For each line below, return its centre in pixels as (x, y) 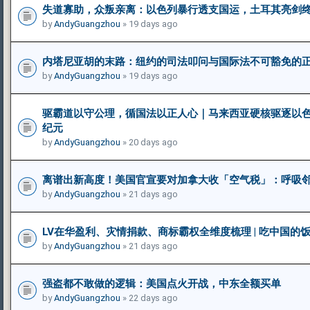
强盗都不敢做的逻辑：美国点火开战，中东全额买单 (162, 283)
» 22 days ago (149, 298)
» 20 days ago (149, 142)
